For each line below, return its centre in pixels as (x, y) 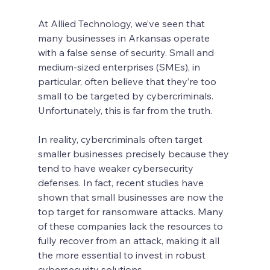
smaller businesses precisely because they (134, 153)
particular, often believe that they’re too (128, 81)
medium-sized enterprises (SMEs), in (120, 67)
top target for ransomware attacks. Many (132, 211)
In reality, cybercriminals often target (121, 139)
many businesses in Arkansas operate (125, 38)
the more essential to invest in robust (123, 255)
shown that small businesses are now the (132, 197)
